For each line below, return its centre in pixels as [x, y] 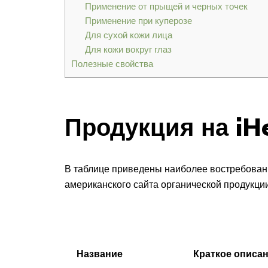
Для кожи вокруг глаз [128, 50]
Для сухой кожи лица [128, 35]
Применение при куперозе [138, 21]
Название [100, 253]
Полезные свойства [112, 64]
